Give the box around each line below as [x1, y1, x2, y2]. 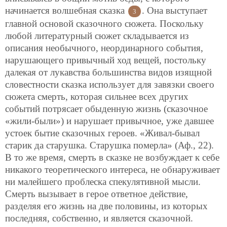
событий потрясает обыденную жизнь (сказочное [5, 103, 208, 114]
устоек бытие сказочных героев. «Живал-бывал [5, 127, 200, 138]
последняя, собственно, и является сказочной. [5, 212, 193, 223]
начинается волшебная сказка [5, 5, 127, 16]
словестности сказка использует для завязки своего [5, 79, 214, 90]
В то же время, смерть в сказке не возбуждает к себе [5, 152, 219, 163]
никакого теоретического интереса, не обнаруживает [5, 164, 220, 175]
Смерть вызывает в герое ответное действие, [5, 188, 188, 199]
